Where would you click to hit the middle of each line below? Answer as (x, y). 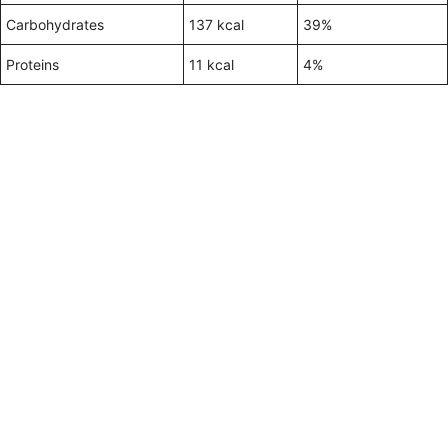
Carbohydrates (55, 24)
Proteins (32, 64)
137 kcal (216, 24)
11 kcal (211, 64)
